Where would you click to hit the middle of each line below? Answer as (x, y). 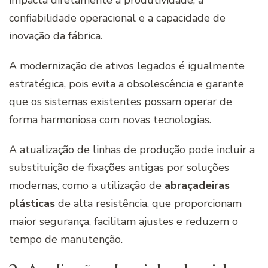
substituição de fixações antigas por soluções (119, 168)
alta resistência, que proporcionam (156, 204)
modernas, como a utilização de (87, 186)
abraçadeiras (197, 186)
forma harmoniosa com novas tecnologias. (112, 120)
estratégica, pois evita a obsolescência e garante (127, 84)
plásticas (32, 204)
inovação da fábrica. (56, 36)
